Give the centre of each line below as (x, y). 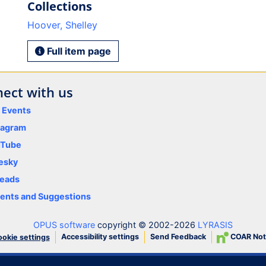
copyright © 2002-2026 (146, 225)
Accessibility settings (100, 237)
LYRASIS (215, 225)
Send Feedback (178, 237)
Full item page (77, 51)
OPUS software (64, 225)
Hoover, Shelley (62, 25)
